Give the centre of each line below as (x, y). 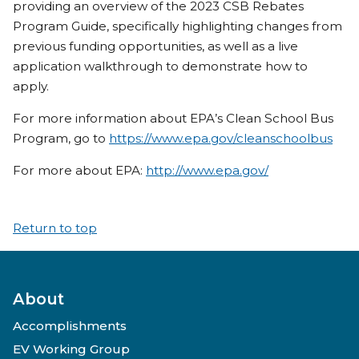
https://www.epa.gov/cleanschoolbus (221, 138)
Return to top (55, 228)
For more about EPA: (79, 171)
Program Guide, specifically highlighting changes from (177, 26)
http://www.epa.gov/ (207, 171)
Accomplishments (70, 325)
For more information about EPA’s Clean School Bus (173, 118)
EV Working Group (71, 349)
